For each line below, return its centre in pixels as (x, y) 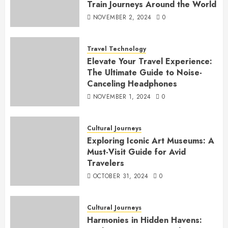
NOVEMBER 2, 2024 (122, 17)
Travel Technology (117, 49)
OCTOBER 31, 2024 (121, 176)
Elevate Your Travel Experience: (150, 61)
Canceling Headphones (132, 83)
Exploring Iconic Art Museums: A (151, 140)
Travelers (106, 163)
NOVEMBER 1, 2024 (122, 96)
